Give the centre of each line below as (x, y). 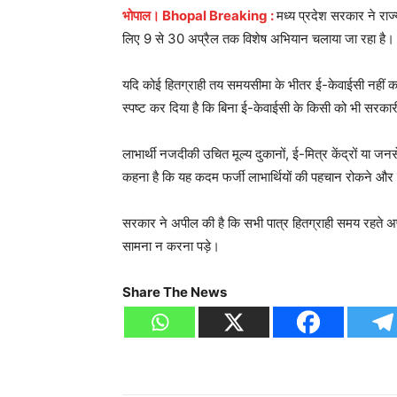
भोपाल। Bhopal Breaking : (198, 15)
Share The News (175, 292)
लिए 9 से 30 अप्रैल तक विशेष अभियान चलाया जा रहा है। (258, 38)
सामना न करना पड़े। (171, 245)
